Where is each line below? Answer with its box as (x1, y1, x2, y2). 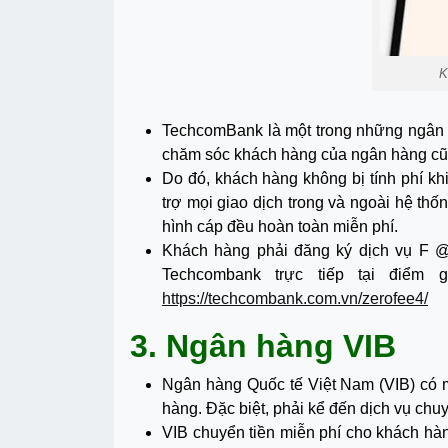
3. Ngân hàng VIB (130, 327, 396, 364)
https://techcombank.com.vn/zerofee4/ (162, 289, 428, 307)
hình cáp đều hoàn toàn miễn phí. (162, 217, 398, 235)
